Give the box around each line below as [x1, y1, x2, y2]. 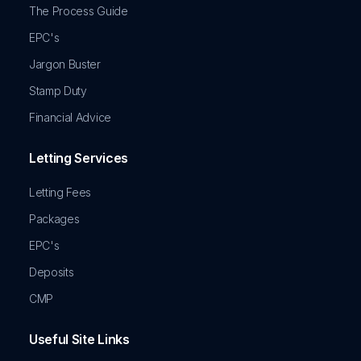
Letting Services [29, 150, 128, 167]
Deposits [29, 265, 74, 280]
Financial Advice [29, 110, 111, 125]
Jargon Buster [29, 57, 101, 72]
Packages [29, 212, 80, 226]
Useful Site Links [29, 331, 130, 348]
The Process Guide [29, 4, 128, 19]
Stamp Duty [29, 84, 87, 98]
